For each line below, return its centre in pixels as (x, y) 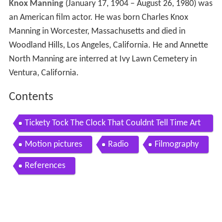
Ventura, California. (44, 76)
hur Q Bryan (46, 143)
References (45, 168)
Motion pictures (53, 147)
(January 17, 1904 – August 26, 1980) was (138, 7)
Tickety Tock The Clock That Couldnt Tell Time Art (112, 126)
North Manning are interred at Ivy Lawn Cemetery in (103, 62)
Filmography (176, 147)
